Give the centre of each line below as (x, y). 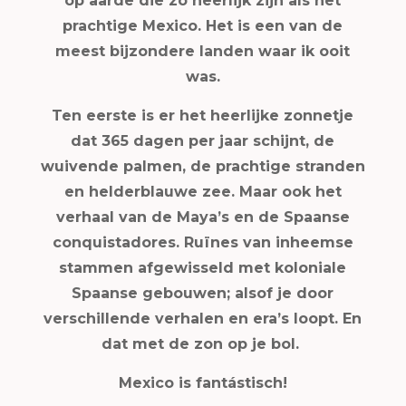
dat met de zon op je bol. (203, 344)
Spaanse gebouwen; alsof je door (203, 293)
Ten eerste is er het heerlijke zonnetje (203, 116)
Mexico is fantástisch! (203, 383)
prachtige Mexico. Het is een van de (203, 26)
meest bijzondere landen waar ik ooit (203, 51)
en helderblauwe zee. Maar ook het (203, 192)
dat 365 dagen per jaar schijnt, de (203, 141)
